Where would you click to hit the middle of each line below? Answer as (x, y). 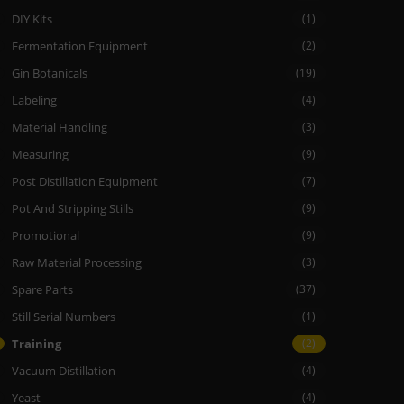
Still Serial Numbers (63, 316)
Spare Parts (42, 289)
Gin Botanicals (49, 73)
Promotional (45, 235)
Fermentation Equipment (79, 46)
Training (36, 343)
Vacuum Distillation (63, 370)
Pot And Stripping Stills (72, 208)
